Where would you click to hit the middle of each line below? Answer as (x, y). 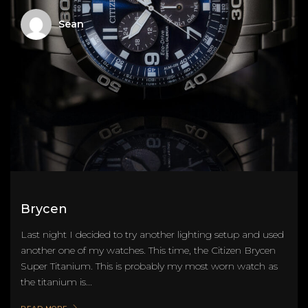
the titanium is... (56, 282)
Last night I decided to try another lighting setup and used (152, 234)
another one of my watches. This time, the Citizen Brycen (148, 250)
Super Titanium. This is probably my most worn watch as (149, 266)
